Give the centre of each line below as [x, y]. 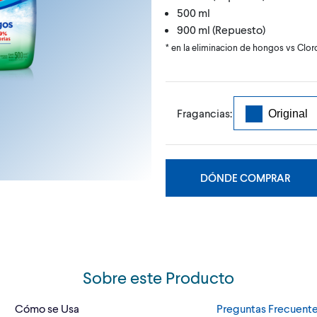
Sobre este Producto [158, 277]
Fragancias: [204, 113]
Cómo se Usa [47, 308]
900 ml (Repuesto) [221, 29]
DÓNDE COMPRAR [245, 177]
